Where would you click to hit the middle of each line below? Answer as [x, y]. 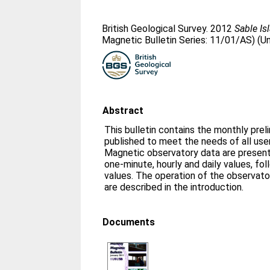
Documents [129, 222]
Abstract [123, 111]
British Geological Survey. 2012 [168, 29]
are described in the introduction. [174, 187]
